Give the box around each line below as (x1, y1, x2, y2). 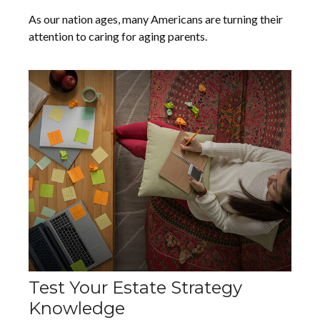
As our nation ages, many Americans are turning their (29, 12, 283, 26)
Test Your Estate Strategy (29, 277, 242, 299)
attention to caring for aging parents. (29, 29, 207, 44)
